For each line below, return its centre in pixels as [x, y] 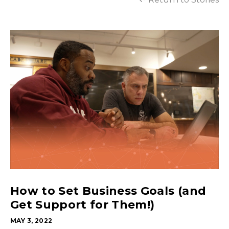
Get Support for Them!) [83, 204]
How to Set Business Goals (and [108, 191]
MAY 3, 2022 [31, 220]
